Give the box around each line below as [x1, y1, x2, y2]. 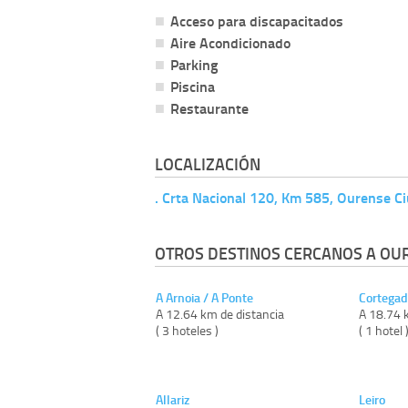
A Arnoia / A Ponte [156, 288, 253, 306]
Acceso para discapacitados [170, 9, 343, 31]
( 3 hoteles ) [156, 321, 219, 339]
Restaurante [170, 97, 249, 118]
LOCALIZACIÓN [155, 151, 260, 176]
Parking [170, 53, 218, 75]
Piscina [170, 75, 215, 97]
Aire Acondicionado [170, 31, 291, 53]
